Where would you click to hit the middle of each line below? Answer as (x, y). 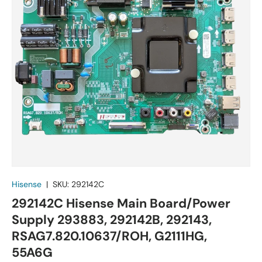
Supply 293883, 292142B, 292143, (112, 220)
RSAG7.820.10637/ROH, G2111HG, (109, 236)
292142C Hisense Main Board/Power (121, 203)
